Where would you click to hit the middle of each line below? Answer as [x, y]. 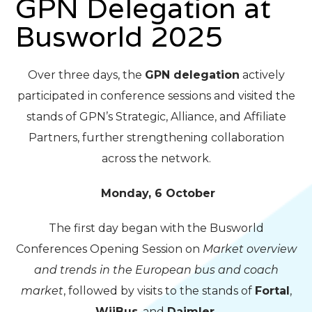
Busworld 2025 [119, 37]
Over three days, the [86, 75]
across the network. [156, 159]
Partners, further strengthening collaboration [156, 138]
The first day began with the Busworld [156, 228]
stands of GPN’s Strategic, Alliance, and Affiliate [156, 117]
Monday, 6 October [158, 194]
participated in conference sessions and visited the [156, 96]
